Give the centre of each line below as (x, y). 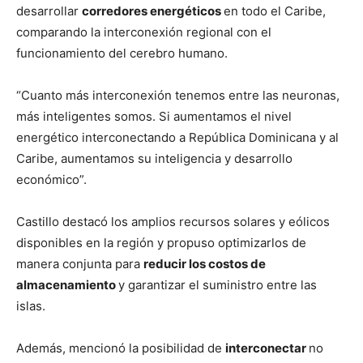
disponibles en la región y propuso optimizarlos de (161, 243)
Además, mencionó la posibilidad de (121, 348)
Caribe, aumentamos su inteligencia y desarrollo (154, 159)
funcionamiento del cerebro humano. (122, 53)
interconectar (267, 348)
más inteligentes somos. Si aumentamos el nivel (154, 117)
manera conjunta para (80, 264)
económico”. (51, 180)
